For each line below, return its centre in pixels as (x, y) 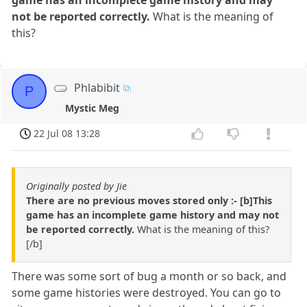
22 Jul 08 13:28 (67, 134)
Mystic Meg (92, 108)
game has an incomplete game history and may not (152, 215)
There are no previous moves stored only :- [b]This (149, 201)
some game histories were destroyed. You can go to (147, 293)
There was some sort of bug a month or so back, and (149, 277)
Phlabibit (97, 87)
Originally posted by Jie (76, 186)
